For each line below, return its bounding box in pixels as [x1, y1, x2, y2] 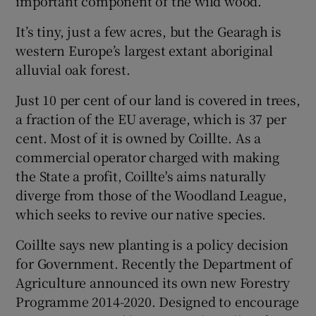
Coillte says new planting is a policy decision [16, 234, 289, 253]
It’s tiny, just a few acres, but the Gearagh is [16, 21, 282, 40]
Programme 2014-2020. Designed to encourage [16, 291, 300, 310]
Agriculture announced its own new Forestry [16, 272, 291, 291]
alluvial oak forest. [16, 59, 130, 78]
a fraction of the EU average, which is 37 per [16, 109, 286, 128]
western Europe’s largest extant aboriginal [16, 40, 274, 59]
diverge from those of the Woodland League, [16, 185, 288, 204]
